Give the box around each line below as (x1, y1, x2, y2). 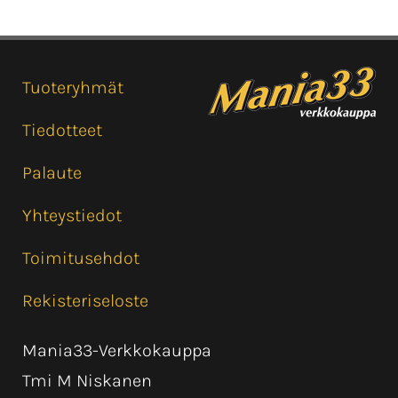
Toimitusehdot (22, 248, 139, 269)
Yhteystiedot (22, 205, 122, 227)
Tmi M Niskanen (22, 370, 152, 392)
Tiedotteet (22, 120, 102, 141)
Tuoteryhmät (22, 77, 123, 99)
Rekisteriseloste (22, 291, 148, 312)
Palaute (22, 163, 82, 184)
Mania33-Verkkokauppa (22, 340, 211, 362)
